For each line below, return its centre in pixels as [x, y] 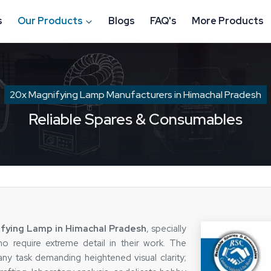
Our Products [50, 21]
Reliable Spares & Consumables [135, 119]
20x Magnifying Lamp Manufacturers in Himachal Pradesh [135, 95]
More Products [228, 21]
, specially [167, 229]
